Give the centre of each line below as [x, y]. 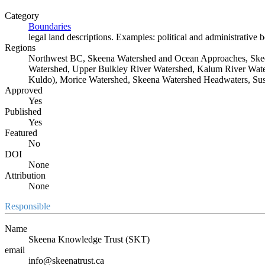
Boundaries [50, 26]
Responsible [28, 206]
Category [22, 15]
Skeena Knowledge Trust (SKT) [89, 239]
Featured [21, 132]
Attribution [25, 175]
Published [23, 111]
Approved [24, 90]
